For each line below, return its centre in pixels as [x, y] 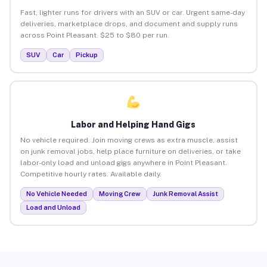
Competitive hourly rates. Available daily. [91, 174]
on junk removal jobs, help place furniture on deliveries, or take [130, 151]
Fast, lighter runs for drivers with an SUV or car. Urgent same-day [132, 12]
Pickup [86, 55]
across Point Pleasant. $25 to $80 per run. [94, 35]
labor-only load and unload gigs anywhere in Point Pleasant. [123, 162]
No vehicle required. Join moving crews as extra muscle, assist [129, 140]
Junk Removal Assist [185, 193]
